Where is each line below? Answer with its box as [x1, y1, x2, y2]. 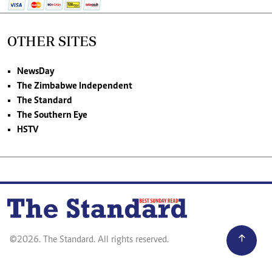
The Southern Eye [17, 110, 87, 121]
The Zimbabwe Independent [17, 81, 132, 92]
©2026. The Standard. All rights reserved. [10, 235, 169, 245]
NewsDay [17, 67, 54, 77]
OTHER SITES [7, 33, 97, 50]
